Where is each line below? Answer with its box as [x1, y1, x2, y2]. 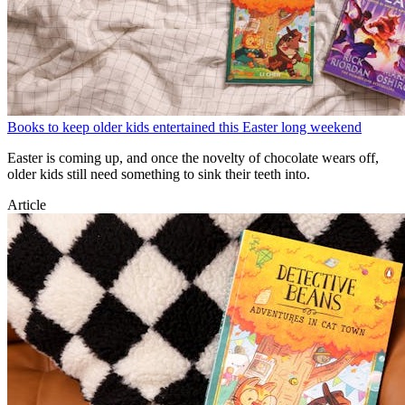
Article [7, 196, 46, 212]
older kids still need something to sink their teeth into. [7, 165, 310, 182]
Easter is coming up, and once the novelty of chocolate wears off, [7, 149, 379, 165]
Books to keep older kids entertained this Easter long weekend [7, 118, 362, 135]
